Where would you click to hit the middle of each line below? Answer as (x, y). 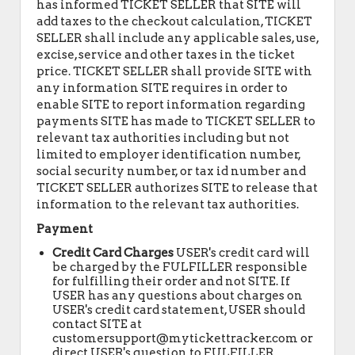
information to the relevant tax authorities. (168, 204)
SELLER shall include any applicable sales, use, (177, 38)
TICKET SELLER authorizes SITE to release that (177, 188)
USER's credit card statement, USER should (179, 310)
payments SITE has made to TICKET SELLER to (176, 121)
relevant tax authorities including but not (163, 138)
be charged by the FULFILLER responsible (180, 267)
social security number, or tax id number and (171, 171)
